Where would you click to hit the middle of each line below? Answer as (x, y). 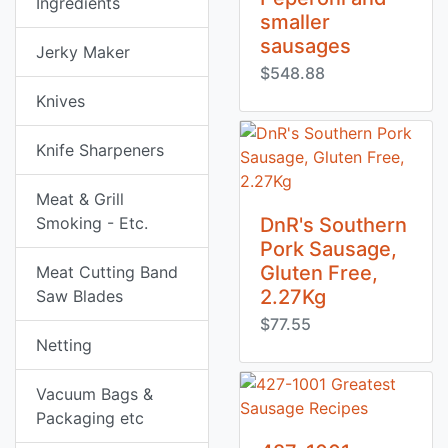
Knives (60, 101)
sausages (305, 46)
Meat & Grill (80, 199)
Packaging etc (90, 418)
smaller (295, 22)
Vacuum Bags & (94, 394)
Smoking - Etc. (92, 223)
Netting (64, 345)
